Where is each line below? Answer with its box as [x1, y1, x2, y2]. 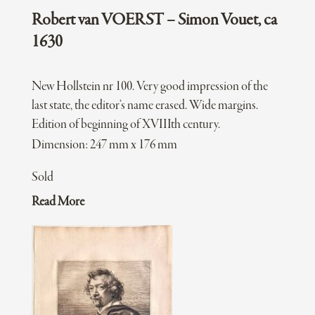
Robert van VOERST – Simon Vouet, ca [31, 11, 277, 30]
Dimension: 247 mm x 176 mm [31, 138, 177, 153]
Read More [31, 195, 84, 210]
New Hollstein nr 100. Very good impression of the [31, 79, 268, 95]
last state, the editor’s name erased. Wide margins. [31, 98, 258, 114]
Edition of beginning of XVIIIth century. [31, 117, 220, 133]
